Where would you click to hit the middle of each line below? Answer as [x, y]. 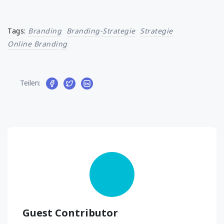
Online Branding [37, 43]
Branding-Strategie [101, 30]
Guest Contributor [70, 212]
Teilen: [30, 82]
